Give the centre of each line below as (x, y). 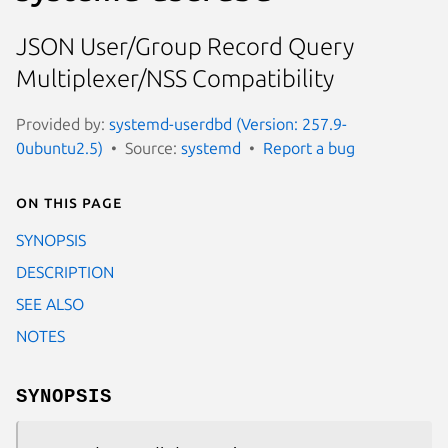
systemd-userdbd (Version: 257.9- (228, 123)
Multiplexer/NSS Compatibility (175, 79)
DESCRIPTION (65, 271)
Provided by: (62, 123)
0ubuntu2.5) (59, 147)
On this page (69, 201)
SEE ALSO (50, 303)
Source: (153, 147)
